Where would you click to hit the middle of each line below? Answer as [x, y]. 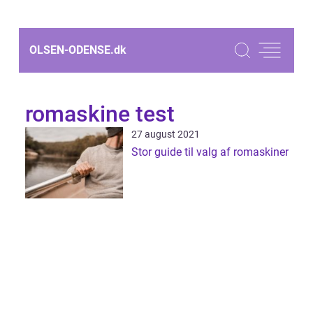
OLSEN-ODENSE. [72, 50]
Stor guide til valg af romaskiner [210, 152]
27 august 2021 [165, 134]
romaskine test [100, 114]
